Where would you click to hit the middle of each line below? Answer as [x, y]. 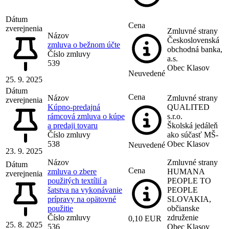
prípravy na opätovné [82, 199]
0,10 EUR [145, 218]
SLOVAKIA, [189, 199]
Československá [193, 40]
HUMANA [186, 171]
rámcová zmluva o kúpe [86, 116]
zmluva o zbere [72, 171]
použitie [60, 208]
